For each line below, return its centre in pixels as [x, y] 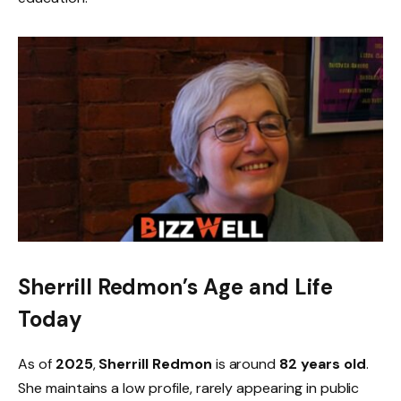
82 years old [323, 363]
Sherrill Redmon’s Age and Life [175, 286]
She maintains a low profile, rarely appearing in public [189, 388]
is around [246, 363]
